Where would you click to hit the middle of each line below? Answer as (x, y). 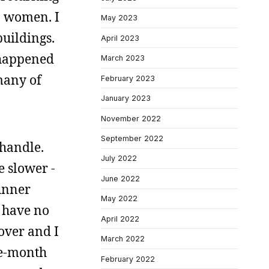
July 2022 (119, 159)
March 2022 (123, 239)
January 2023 (126, 98)
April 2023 (120, 38)
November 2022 (131, 118)
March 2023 (123, 58)
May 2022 (119, 199)
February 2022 (128, 259)
